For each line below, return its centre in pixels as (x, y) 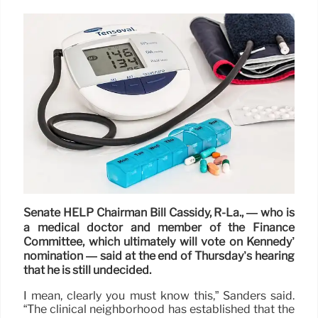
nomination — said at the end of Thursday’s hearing (159, 256)
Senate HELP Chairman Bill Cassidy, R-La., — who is (159, 213)
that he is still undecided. (87, 270)
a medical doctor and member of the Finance (159, 227)
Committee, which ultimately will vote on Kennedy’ (159, 242)
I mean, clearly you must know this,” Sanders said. (159, 295)
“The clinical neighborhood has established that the (159, 309)
